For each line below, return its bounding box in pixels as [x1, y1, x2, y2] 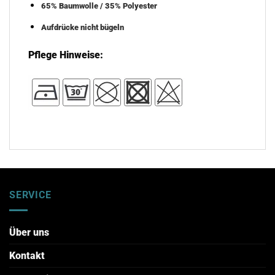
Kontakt [9, 250, 45, 261]
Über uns [9, 227, 49, 238]
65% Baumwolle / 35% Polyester [41, 1, 157, 11]
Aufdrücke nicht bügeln [41, 22, 124, 32]
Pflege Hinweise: [28, 48, 103, 61]
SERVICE [9, 189, 52, 201]
